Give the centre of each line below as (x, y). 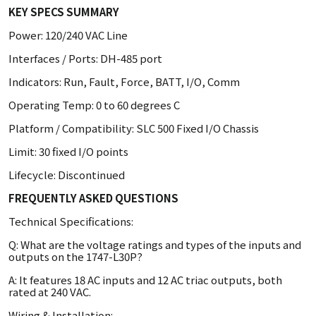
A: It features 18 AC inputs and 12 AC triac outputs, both (145, 280)
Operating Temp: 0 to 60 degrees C (94, 105)
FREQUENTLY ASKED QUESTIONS (93, 198)
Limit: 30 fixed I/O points (68, 151)
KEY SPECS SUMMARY (64, 12)
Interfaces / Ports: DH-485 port (85, 58)
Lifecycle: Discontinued (67, 175)
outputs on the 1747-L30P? (75, 256)
